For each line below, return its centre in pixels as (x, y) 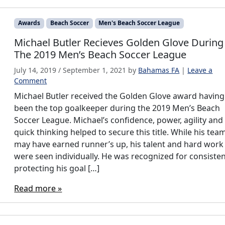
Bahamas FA (159, 70)
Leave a (200, 70)
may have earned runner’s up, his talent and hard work (119, 144)
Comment (31, 80)
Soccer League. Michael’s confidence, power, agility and (119, 120)
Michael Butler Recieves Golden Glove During (119, 42)
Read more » (38, 188)
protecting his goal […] (57, 168)
